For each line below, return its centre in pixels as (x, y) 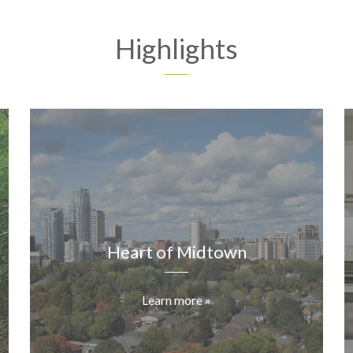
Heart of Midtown (176, 252)
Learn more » (176, 300)
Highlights (176, 48)
